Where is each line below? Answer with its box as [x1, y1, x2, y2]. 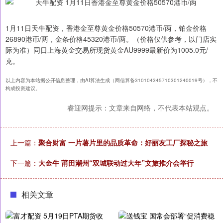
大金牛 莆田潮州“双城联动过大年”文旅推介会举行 [38, 158, 194, 168]
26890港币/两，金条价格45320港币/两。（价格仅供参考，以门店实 [5, 34, 217, 44]
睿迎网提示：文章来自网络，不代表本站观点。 [67, 103, 214, 112]
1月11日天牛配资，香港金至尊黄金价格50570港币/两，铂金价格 [5, 23, 207, 33]
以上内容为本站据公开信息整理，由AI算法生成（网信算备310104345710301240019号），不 [5, 77, 218, 84]
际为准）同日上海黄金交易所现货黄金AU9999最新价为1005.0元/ [5, 45, 208, 55]
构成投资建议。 [5, 85, 40, 92]
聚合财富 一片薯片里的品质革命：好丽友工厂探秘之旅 [38, 137, 208, 147]
